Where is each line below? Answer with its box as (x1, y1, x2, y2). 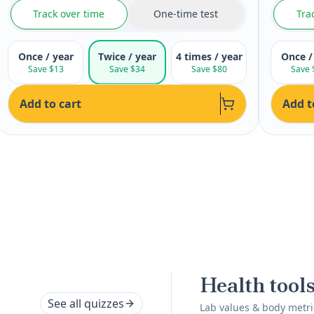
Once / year (18, 50, 74, 63)
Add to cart (19, 96, 81, 111)
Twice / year (98, 50, 157, 63)
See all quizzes (48, 296, 124, 311)
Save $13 (27, 63, 64, 75)
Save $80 (191, 63, 227, 75)
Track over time (33, 7, 105, 20)
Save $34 (109, 63, 146, 75)
